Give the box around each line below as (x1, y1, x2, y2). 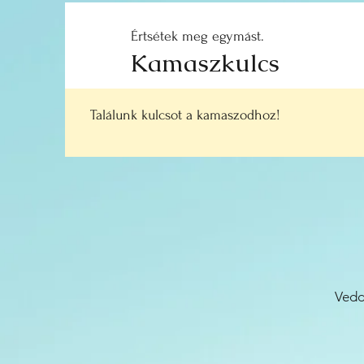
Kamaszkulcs (130, 47, 279, 79)
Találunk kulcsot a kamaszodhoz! (90, 107, 280, 123)
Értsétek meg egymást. (131, 28, 264, 44)
